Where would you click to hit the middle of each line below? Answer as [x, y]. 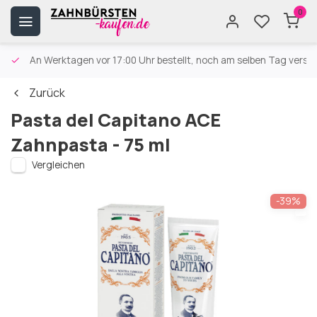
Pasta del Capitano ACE [116, 120]
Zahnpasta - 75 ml [91, 145]
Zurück [47, 93]
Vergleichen [58, 165]
